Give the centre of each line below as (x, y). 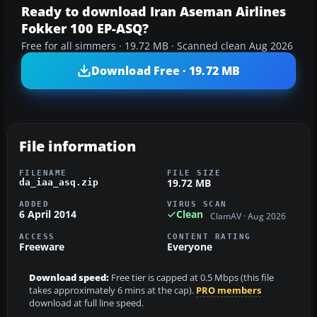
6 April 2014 (48, 214)
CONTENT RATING (209, 236)
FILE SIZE (194, 173)
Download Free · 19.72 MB (166, 70)
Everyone (190, 246)
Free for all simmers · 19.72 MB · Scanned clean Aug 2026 (157, 46)
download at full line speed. (86, 303)
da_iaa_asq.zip (59, 183)
